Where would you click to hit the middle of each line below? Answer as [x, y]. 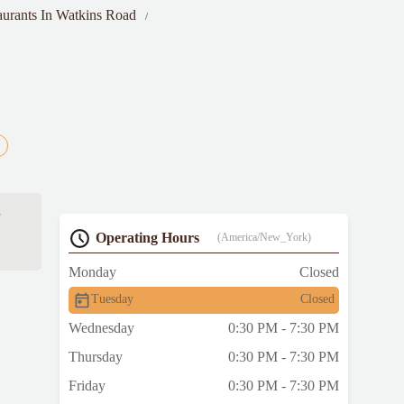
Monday [92, 272]
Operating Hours [147, 238]
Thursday [96, 357]
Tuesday [112, 299]
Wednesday [101, 328]
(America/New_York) [264, 238]
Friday [87, 386]
